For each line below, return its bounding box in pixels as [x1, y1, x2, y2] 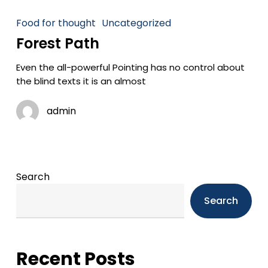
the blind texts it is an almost [16, 75, 146, 87]
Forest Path [16, 33, 99, 53]
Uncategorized [101, 16, 171, 30]
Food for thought [16, 16, 96, 30]
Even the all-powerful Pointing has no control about [16, 61, 245, 74]
